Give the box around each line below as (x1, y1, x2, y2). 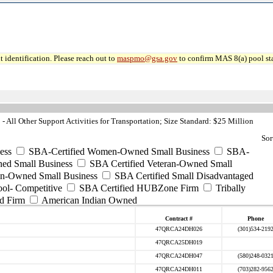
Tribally (213, 183, 246, 193)
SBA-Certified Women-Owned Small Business (26, 146, 210, 157)
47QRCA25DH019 (155, 239, 202, 246)
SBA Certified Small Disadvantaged (112, 171, 253, 181)
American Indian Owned (40, 195, 137, 205)
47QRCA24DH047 (155, 252, 202, 259)
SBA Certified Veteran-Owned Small (87, 158, 232, 169)
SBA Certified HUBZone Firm (77, 183, 199, 193)
